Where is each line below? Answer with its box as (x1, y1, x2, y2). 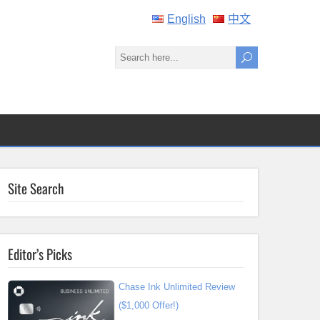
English (167, 13, 206, 25)
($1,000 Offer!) (119, 300, 179, 311)
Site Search (8, 178, 64, 198)
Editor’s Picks (8, 244, 72, 264)
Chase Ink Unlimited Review (119, 281, 235, 292)
